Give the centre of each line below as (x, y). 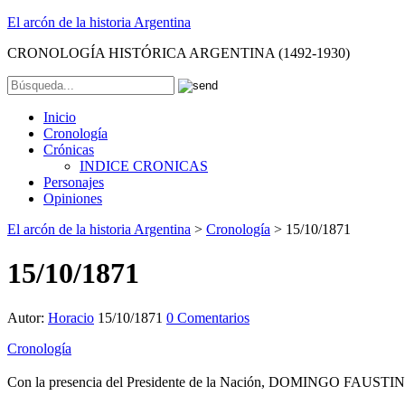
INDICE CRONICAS (144, 166)
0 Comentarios (208, 317)
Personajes (74, 182)
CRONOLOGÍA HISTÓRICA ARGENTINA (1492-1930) (179, 53)
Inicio (60, 117)
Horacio (71, 317)
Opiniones (73, 198)
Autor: (28, 317)
